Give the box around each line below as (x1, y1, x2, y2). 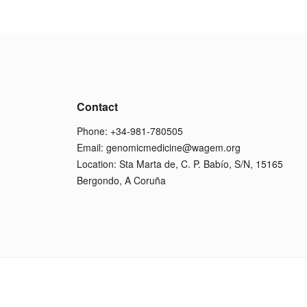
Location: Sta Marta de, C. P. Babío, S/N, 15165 (77, 157, 283, 171)
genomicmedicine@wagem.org (106, 140, 241, 154)
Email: (77, 140, 106, 154)
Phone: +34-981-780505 (77, 124, 183, 138)
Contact (77, 99, 118, 114)
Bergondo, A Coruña (77, 173, 166, 187)
